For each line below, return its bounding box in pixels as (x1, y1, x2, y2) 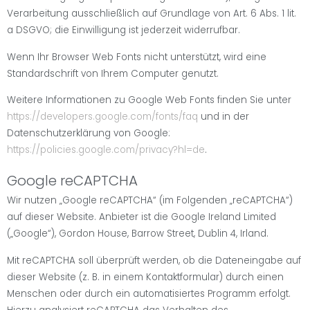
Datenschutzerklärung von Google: (7, 127, 170, 140)
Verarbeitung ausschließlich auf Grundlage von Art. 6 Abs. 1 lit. (7, 7, 296, 21)
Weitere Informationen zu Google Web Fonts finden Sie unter (7, 93, 291, 107)
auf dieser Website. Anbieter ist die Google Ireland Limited (7, 210, 276, 224)
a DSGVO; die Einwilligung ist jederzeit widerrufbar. (7, 24, 240, 37)
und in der (198, 110, 249, 124)
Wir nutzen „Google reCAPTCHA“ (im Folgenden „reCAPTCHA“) (7, 194, 293, 208)
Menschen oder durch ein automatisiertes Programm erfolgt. (7, 286, 291, 300)
